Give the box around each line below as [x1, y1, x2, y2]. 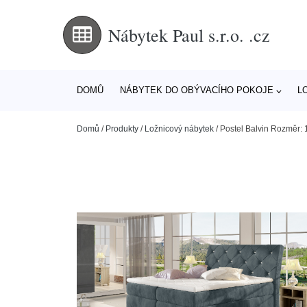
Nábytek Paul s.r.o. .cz [108, 23, 270, 47]
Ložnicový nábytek [145, 124, 214, 134]
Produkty [106, 124, 138, 134]
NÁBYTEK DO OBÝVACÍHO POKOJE [119, 85, 273, 95]
